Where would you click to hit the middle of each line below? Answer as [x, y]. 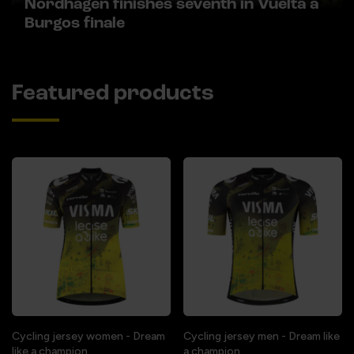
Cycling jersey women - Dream [88, 337]
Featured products [113, 93]
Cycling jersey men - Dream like [262, 337]
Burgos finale [75, 23]
